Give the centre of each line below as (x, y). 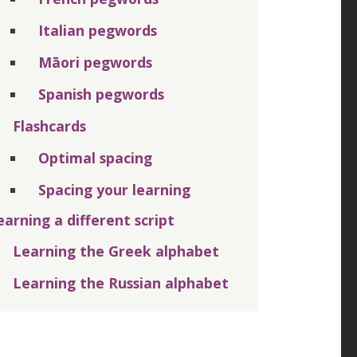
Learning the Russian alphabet (121, 282)
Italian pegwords (98, 30)
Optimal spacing (95, 157)
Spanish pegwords (101, 94)
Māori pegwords (95, 62)
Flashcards (49, 126)
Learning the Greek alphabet (116, 251)
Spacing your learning (114, 189)
